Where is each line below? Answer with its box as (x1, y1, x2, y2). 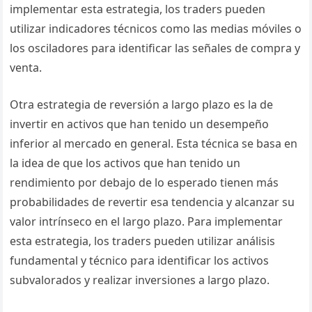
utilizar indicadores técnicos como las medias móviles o (10, 21, 302, 36)
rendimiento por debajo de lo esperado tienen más (10, 175, 279, 190)
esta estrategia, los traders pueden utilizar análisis (10, 233, 276, 249)
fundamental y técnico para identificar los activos (10, 253, 270, 268)
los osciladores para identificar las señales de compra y (10, 40, 301, 56)
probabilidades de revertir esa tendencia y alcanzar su (10, 194, 295, 210)
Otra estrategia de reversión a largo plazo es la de (10, 97, 274, 112)
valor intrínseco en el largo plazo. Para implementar (10, 214, 283, 229)
